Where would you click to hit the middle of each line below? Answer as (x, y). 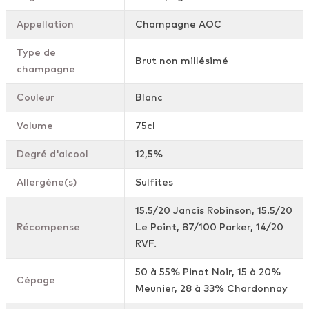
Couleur (36, 98)
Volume (35, 127)
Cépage (36, 281)
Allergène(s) (47, 183)
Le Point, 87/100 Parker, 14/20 (209, 228)
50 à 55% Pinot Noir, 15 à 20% (208, 273)
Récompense (48, 228)
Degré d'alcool (52, 155)
